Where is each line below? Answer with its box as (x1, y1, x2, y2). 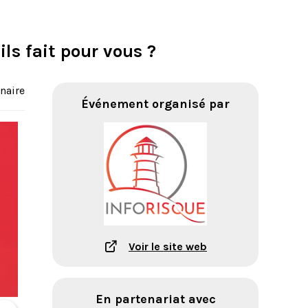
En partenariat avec (95, 291, 216, 307)
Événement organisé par (81, 96, 230, 111)
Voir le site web (129, 239, 207, 253)
